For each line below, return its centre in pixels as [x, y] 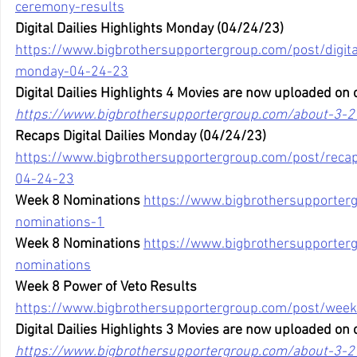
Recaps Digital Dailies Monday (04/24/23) [141, 137]
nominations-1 [60, 223]
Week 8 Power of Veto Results [106, 288]
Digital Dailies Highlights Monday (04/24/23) [149, 29]
